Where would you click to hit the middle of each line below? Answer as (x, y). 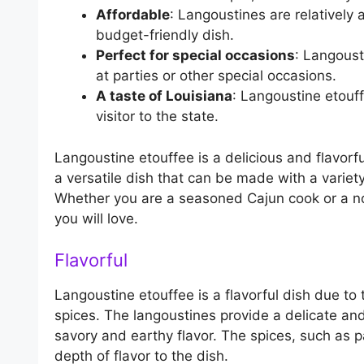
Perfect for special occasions (195, 56)
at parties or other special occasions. (216, 76)
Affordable (133, 15)
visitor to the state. (157, 117)
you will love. (96, 218)
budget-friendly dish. (165, 35)
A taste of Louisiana (164, 96)
